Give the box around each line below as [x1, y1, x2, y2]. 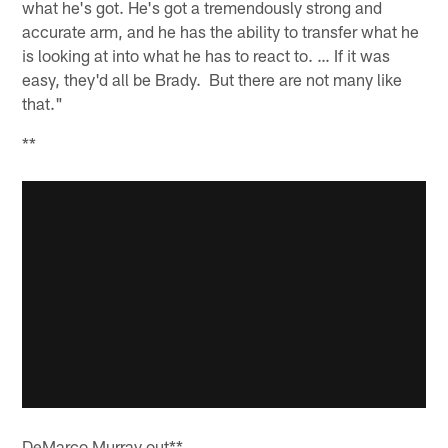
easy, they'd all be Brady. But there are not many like [22, 68, 403, 89]
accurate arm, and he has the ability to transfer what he [22, 20, 420, 41]
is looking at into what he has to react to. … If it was [22, 44, 391, 65]
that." [22, 92, 64, 113]
